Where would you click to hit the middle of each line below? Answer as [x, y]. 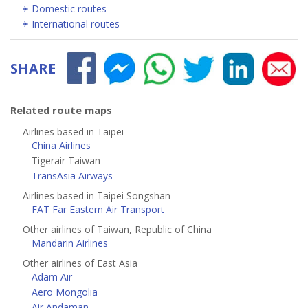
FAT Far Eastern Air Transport [98, 210]
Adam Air [52, 277]
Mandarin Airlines [70, 243]
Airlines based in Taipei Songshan [97, 196]
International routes [76, 24]
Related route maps [61, 110]
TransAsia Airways [72, 176]
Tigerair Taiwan [66, 161]
